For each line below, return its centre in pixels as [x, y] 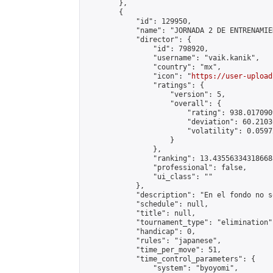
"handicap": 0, [140, 232]
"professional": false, [166, 168]
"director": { [138, 40]
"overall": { [153, 104]
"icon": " [138, 76]
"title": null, [140, 213]
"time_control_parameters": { [170, 259]
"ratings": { [144, 85]
